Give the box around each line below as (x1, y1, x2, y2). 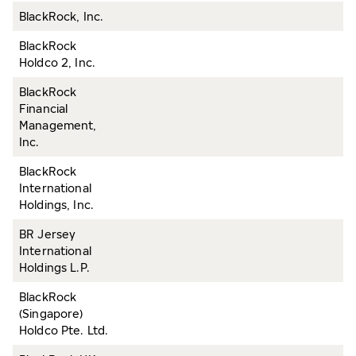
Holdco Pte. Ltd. (19, 323, 109, 337)
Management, (19, 118, 97, 132)
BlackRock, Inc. (19, 10, 104, 23)
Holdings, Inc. (19, 198, 94, 211)
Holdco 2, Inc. (19, 56, 95, 69)
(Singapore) (19, 307, 83, 320)
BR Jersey (19, 227, 76, 241)
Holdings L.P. (19, 261, 90, 274)
